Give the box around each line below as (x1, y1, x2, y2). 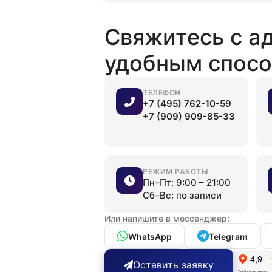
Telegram (209, 231, 248, 242)
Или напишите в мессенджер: (104, 213, 229, 224)
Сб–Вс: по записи (143, 189, 222, 202)
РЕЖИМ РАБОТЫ (143, 167, 208, 177)
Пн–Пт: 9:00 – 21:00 (143, 177, 231, 189)
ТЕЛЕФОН (143, 88, 181, 98)
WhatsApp (128, 231, 172, 242)
